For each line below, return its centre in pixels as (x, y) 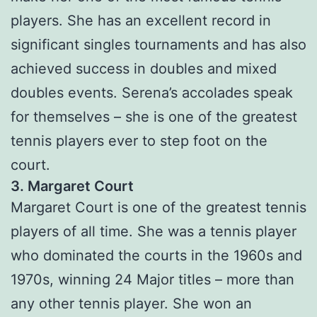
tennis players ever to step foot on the (139, 141)
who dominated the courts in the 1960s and (156, 256)
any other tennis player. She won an (131, 304)
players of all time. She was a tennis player (154, 232)
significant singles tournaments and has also (158, 45)
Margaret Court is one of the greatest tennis (158, 208)
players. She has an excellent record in (141, 21)
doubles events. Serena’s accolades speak (152, 93)
